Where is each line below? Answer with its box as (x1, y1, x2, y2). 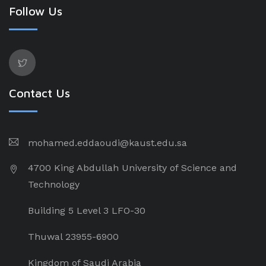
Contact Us (9, 86, 70, 100)
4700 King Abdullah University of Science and (28, 162, 237, 173)
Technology (28, 179, 80, 190)
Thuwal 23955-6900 (28, 231, 119, 242)
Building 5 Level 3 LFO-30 (28, 205, 145, 216)
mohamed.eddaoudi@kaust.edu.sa (28, 137, 187, 148)
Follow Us (9, 4, 62, 18)
